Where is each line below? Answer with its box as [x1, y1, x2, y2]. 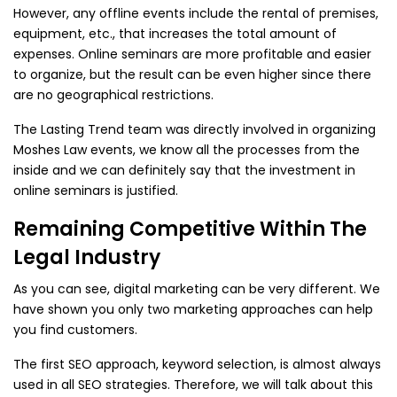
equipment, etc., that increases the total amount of [13, 25, 337, 43]
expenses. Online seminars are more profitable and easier [13, 45, 371, 63]
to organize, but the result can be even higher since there [13, 66, 371, 83]
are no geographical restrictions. [13, 86, 214, 104]
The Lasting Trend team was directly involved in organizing [13, 121, 376, 138]
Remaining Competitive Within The [13, 215, 367, 243]
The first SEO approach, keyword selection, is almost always [13, 355, 381, 373]
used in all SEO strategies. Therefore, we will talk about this [13, 376, 373, 393]
